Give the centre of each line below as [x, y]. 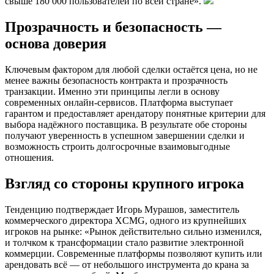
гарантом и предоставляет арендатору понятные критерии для [135, 114]
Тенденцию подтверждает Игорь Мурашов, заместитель [122, 210]
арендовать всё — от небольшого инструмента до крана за [127, 265]
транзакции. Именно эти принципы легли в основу [112, 92]
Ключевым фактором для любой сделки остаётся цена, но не [131, 70]
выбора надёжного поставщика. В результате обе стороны [126, 125]
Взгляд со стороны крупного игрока [124, 184]
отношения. [29, 158]
